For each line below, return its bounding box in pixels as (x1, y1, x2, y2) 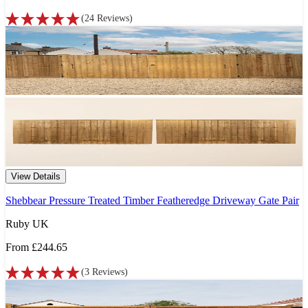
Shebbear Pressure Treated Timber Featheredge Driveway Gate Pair (5, 195, 299, 207)
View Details (11, 171, 60, 182)
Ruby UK (5, 218, 49, 230)
